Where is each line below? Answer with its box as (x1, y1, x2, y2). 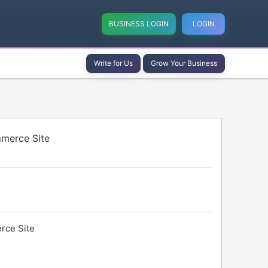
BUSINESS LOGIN (109, 19, 169, 28)
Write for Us (94, 58, 133, 68)
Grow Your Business (151, 58, 217, 68)
